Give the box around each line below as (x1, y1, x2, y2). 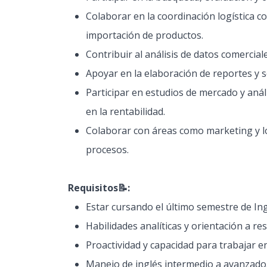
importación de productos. (86, 29, 203, 42)
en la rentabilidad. (86, 105, 165, 118)
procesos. (86, 143, 129, 156)
